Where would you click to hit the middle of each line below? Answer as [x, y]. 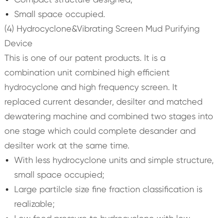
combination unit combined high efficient [87, 73]
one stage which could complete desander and [100, 131]
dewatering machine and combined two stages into [109, 116]
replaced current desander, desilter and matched [103, 102]
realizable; [34, 204]
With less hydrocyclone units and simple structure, [114, 160]
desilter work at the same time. [67, 145]
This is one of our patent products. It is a [85, 58]
